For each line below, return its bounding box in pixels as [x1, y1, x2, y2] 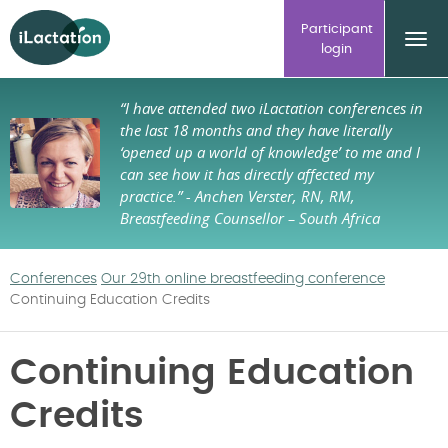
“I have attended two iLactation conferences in [120, 98, 423, 118]
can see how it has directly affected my [120, 164, 374, 184]
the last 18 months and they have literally [120, 120, 392, 140]
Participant [300, 23, 373, 36]
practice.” [120, 186, 186, 206]
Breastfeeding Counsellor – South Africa [120, 208, 380, 228]
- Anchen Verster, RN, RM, [186, 186, 355, 206]
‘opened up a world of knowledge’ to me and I [120, 142, 420, 162]
